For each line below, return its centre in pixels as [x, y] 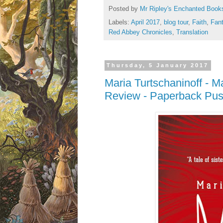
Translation [192, 32]
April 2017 [145, 22]
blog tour [176, 22]
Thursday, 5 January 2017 [158, 65]
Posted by [124, 9]
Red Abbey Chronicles [140, 32]
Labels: [120, 22]
